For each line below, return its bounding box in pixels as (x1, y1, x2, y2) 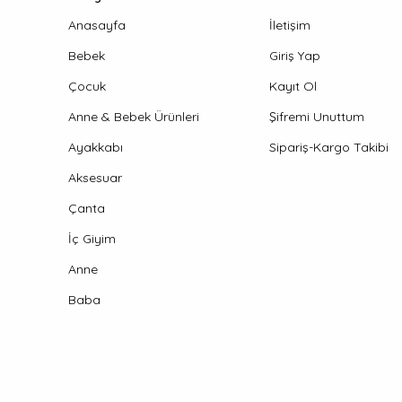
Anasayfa (68, 17, 126, 33)
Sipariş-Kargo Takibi (268, 139, 389, 155)
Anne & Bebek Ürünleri (68, 109, 199, 125)
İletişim (268, 17, 310, 33)
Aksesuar (68, 170, 122, 186)
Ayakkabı (68, 139, 123, 155)
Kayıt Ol (268, 78, 317, 94)
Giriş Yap (268, 48, 320, 64)
